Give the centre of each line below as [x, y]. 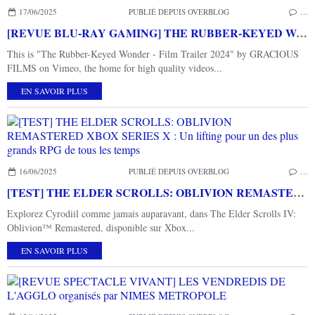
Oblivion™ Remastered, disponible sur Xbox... [101, 227]
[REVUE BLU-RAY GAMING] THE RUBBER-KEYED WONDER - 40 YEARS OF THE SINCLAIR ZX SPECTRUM [302, 32]
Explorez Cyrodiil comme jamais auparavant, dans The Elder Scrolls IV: [152, 213]
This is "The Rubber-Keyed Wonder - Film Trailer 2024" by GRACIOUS [153, 53]
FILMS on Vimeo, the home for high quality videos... [115, 67]
